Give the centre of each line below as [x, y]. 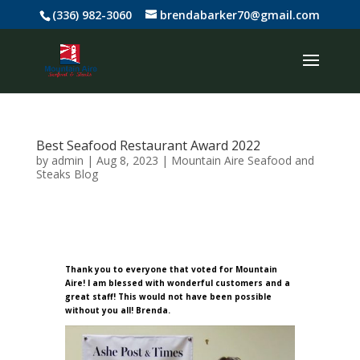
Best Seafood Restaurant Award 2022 [148, 145]
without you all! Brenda [116, 311]
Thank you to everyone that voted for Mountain [171, 270]
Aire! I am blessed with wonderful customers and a [177, 283]
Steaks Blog [67, 174]
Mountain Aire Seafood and [242, 160]
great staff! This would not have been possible [168, 297]
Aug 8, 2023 [127, 160]
